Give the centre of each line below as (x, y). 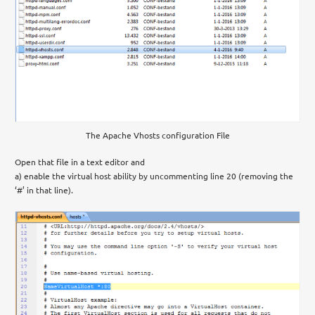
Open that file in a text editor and (80, 162)
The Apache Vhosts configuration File (157, 135)
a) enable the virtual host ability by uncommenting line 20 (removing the (154, 176)
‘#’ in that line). (44, 190)
